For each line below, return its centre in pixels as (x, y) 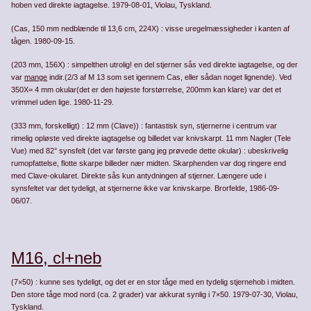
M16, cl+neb (57, 258)
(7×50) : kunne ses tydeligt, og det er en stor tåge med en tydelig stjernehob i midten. (153, 282)
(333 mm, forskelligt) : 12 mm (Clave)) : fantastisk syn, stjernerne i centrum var (144, 126)
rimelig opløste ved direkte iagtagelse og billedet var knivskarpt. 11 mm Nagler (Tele (151, 138)
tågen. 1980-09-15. (43, 41)
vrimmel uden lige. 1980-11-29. (63, 102)
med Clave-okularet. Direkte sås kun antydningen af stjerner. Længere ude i (139, 176)
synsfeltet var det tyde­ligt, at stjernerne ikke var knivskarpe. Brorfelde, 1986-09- (146, 188)
